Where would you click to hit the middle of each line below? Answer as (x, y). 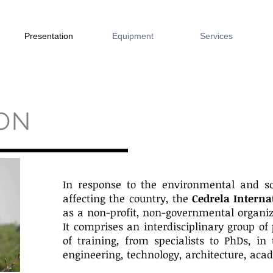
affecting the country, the (127, 198)
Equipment (133, 36)
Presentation (48, 36)
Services (216, 36)
